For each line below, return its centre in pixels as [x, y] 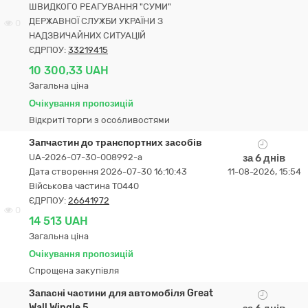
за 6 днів [264, 158]
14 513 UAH [58, 221]
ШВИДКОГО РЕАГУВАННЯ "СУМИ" [100, 7]
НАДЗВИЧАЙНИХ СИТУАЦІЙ [87, 35]
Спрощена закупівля [74, 271]
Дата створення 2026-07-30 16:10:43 [108, 172]
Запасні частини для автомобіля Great [121, 293]
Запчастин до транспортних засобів [115, 143]
